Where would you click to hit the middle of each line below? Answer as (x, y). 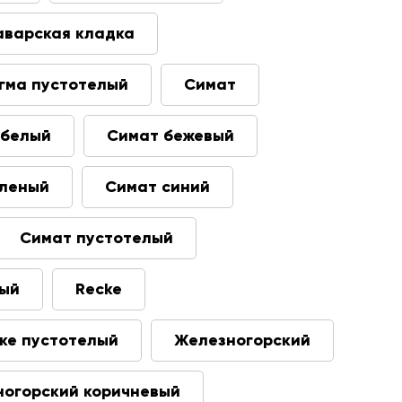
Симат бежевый (170, 135)
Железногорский (242, 340)
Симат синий (157, 187)
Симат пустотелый (96, 238)
